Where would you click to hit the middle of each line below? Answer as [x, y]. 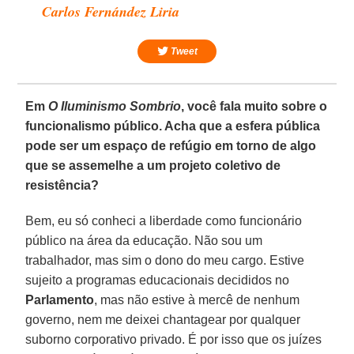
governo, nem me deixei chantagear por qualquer [163, 319]
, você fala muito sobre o [254, 106]
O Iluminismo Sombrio [115, 106]
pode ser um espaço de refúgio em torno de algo [171, 145]
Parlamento [60, 299]
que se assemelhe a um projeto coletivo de [153, 165]
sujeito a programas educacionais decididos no [158, 280]
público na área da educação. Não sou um [144, 240]
